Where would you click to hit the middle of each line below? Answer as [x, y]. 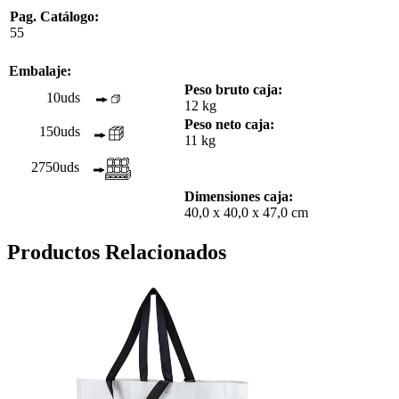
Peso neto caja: [229, 124]
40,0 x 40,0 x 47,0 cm [246, 212]
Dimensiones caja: [239, 196]
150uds [60, 131]
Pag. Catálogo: [54, 16]
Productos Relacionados [117, 252]
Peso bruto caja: [233, 89]
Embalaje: [40, 70]
